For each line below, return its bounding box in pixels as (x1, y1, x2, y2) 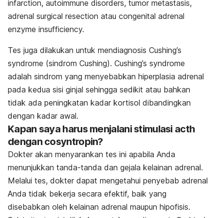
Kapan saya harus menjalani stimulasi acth (8, 123, 195, 135)
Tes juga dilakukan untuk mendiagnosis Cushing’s (8, 45, 182, 55)
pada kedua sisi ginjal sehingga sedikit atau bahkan (8, 84, 190, 94)
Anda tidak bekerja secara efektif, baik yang (8, 188, 166, 199)
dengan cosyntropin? (8, 135, 103, 147)
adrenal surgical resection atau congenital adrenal (8, 11, 184, 21)
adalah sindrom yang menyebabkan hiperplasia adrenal (8, 71, 204, 81)
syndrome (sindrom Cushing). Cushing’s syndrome (8, 58, 185, 68)
